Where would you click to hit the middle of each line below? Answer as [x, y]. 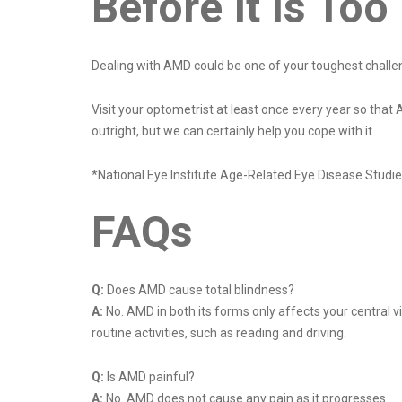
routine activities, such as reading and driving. [220, 333]
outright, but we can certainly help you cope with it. [235, 131]
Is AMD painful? [151, 377]
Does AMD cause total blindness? [201, 290]
